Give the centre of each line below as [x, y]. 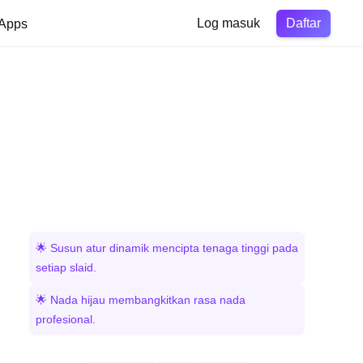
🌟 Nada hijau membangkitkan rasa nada [141, 300]
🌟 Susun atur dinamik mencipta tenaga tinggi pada [167, 248]
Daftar [303, 23]
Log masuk [228, 23]
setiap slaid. [66, 267]
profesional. [66, 319]
